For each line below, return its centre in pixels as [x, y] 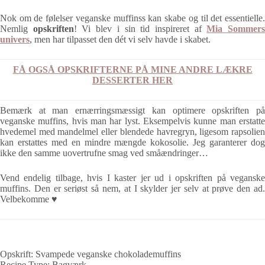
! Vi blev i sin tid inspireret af [140, 29]
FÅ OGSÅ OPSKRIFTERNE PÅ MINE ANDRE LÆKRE [132, 70]
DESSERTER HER [132, 80]
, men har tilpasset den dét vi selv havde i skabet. [120, 40]
